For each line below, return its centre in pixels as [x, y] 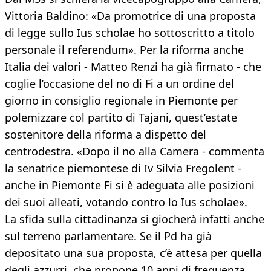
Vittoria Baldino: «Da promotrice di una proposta [130, 16]
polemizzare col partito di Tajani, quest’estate [121, 118]
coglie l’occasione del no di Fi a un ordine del [119, 84]
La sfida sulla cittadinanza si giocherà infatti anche [135, 219]
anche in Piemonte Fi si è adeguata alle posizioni [130, 185]
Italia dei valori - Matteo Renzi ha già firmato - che [133, 67]
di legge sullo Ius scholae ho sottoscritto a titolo [130, 33]
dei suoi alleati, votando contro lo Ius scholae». [126, 202]
